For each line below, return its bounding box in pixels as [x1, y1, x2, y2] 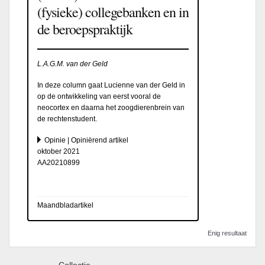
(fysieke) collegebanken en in [37, 2, 189, 21]
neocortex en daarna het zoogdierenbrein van [37, 103, 185, 112]
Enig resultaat [208, 229, 247, 237]
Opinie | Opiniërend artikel [44, 135, 128, 144]
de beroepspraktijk [37, 19, 132, 38]
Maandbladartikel [37, 201, 93, 209]
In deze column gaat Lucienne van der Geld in [37, 80, 185, 89]
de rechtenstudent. [37, 114, 97, 123]
